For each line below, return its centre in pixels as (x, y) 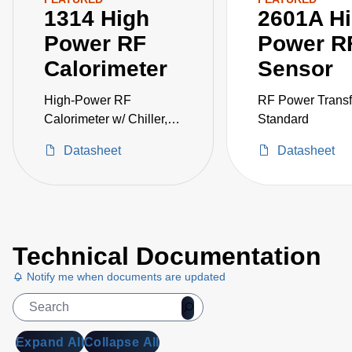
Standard (283, 119)
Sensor (295, 69)
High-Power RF (88, 100)
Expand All (50, 342)
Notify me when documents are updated (125, 277)
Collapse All (122, 342)
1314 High (97, 18)
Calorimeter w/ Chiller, (106, 119)
